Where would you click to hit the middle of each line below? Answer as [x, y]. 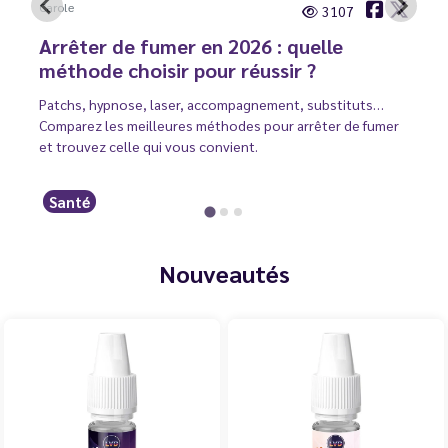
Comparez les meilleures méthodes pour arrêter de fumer [219, 125]
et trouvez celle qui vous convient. [148, 146]
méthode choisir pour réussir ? [177, 70]
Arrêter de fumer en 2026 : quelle [191, 46]
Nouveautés [224, 273]
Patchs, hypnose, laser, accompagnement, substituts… [211, 104]
